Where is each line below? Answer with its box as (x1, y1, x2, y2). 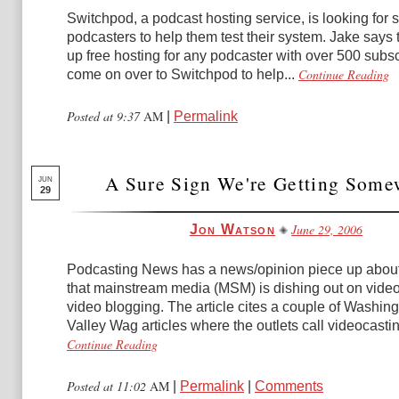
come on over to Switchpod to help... (67, 67, 295, 82)
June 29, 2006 (291, 221, 363, 238)
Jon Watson (189, 222, 276, 237)
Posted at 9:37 (67, 108, 143, 125)
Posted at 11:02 (67, 378, 150, 395)
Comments (255, 379, 323, 394)
